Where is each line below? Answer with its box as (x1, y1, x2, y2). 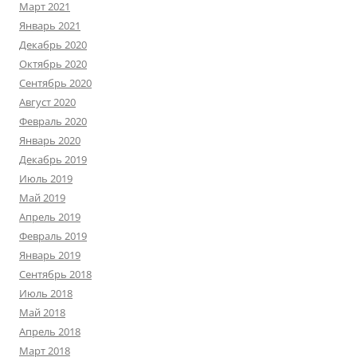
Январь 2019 (19, 248, 80, 262)
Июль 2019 (19, 171, 73, 186)
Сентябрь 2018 (19, 267, 92, 281)
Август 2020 (19, 95, 76, 109)
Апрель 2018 (19, 324, 80, 339)
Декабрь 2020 (19, 37, 87, 52)
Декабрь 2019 (19, 152, 87, 167)
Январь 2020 (19, 133, 80, 147)
